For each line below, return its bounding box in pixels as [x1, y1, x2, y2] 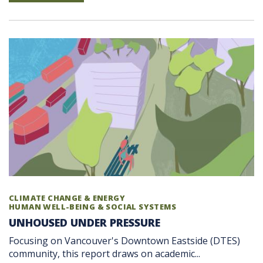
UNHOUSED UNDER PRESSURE [9, 215, 160, 230]
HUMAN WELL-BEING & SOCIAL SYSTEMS [9, 201, 177, 213]
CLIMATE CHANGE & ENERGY [9, 193, 125, 204]
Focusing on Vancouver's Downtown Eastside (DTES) [9, 234, 240, 248]
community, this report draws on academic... [9, 247, 200, 261]
